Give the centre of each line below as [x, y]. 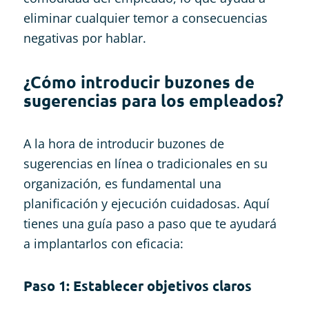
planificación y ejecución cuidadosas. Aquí [146, 203]
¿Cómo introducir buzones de [139, 81]
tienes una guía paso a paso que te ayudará [150, 223]
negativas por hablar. [84, 38]
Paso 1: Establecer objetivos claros [137, 285]
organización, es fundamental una [122, 183]
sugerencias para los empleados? [153, 100]
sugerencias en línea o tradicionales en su [145, 163]
